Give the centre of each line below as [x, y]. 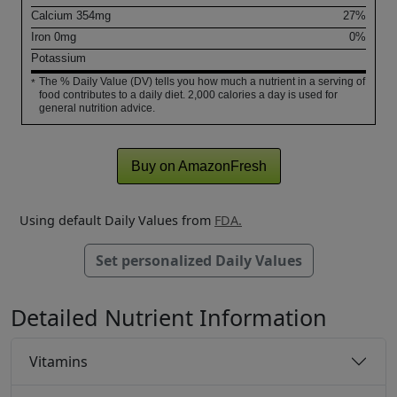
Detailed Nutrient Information [169, 318]
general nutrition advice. [97, 109]
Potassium [58, 58]
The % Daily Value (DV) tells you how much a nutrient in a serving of [202, 82]
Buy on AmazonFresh [198, 166]
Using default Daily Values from [117, 221]
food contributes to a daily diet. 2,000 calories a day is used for [188, 95]
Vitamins [58, 361]
